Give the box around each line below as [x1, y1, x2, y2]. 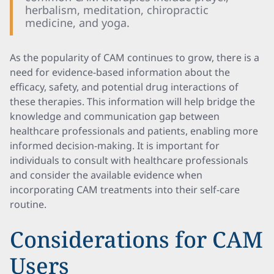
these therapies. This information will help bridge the [10, 95, 255, 108]
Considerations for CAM [10, 224, 263, 254]
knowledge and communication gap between [10, 109, 220, 123]
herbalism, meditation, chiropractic [25, 2, 209, 17]
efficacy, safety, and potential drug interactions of [10, 80, 239, 94]
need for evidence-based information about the [10, 65, 230, 79]
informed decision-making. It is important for [10, 139, 220, 152]
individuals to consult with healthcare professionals [10, 154, 248, 167]
